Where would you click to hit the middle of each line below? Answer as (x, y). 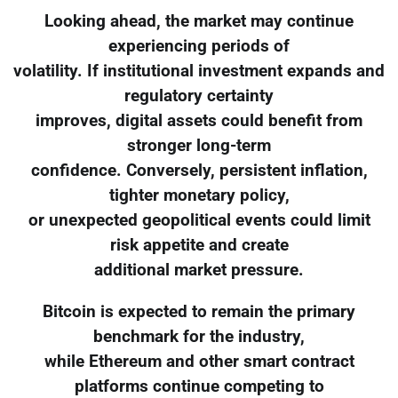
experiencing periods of (199, 46)
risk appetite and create (199, 245)
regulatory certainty (199, 96)
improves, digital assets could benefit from (199, 120)
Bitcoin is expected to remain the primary (199, 311)
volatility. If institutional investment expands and (199, 71)
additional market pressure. (199, 270)
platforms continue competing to (199, 386)
